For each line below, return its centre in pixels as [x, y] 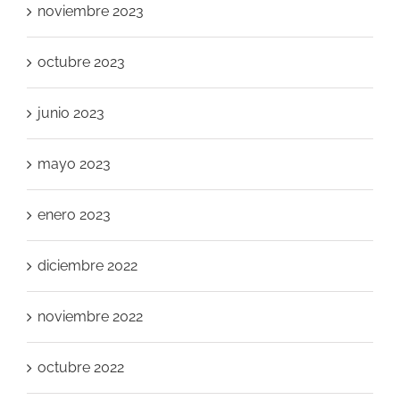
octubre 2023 [81, 62]
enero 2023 [74, 215]
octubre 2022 [81, 368]
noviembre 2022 [90, 317]
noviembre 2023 [91, 12]
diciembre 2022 [87, 266]
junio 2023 [71, 113]
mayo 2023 [74, 164]
